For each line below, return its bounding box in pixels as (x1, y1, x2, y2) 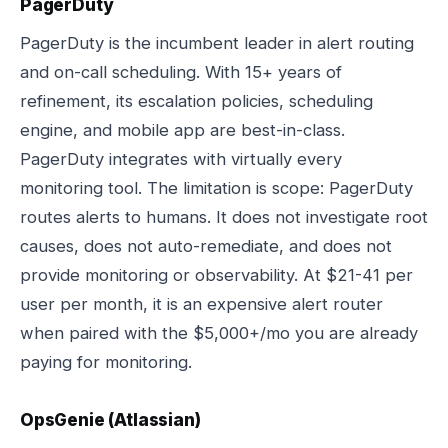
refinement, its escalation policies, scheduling (20, 91, 373, 111)
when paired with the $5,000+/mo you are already (20, 323, 418, 343)
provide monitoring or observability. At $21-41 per (20, 265, 413, 285)
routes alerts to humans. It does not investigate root (20, 207, 428, 227)
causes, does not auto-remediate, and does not (20, 236, 392, 256)
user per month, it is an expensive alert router (20, 294, 383, 314)
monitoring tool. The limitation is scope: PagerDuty (20, 178, 413, 198)
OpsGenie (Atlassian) (20, 410, 201, 430)
